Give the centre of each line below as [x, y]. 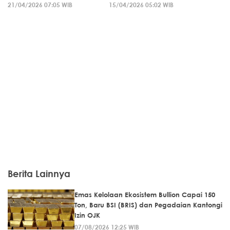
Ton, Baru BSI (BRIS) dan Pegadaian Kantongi [148, 205]
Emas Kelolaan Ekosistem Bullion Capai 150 [145, 194]
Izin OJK [87, 215]
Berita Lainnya [39, 173]
